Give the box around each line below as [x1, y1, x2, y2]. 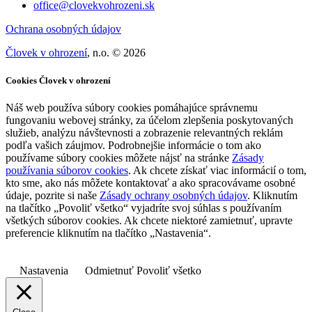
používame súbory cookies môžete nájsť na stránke [6, 151, 232, 164]
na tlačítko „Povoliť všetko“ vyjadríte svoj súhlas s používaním [6, 201, 281, 214]
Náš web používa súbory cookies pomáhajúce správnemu [6, 101, 258, 114]
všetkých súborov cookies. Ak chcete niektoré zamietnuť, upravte [6, 214, 292, 226]
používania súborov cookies [6, 164, 128, 176]
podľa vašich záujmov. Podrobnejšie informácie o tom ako [6, 139, 261, 151]
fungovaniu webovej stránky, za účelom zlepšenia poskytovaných [6, 114, 293, 126]
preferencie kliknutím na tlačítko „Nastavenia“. [6, 226, 211, 239]
